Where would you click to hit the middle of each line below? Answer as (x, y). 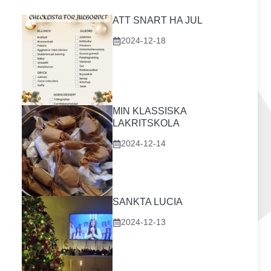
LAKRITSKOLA (146, 123)
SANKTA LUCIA (148, 202)
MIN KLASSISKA (149, 111)
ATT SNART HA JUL (158, 20)
